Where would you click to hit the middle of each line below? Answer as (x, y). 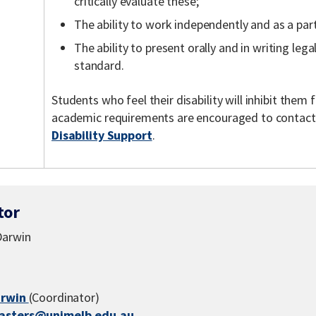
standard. (99, 65)
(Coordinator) (64, 297)
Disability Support (102, 135)
